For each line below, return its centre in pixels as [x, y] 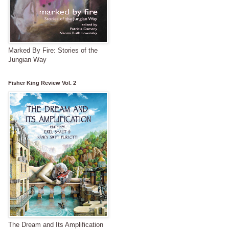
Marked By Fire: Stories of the [53, 50]
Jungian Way [27, 59]
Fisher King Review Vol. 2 [42, 83]
